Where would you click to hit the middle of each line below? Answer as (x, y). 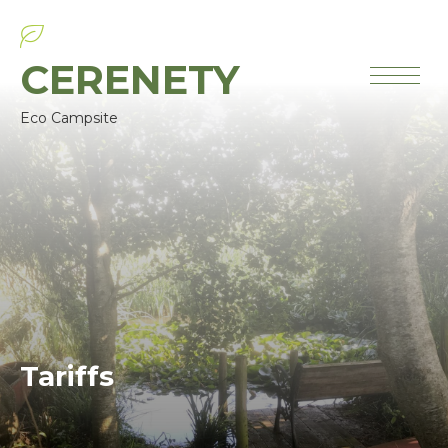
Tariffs (67, 376)
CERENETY (130, 79)
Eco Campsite (69, 118)
